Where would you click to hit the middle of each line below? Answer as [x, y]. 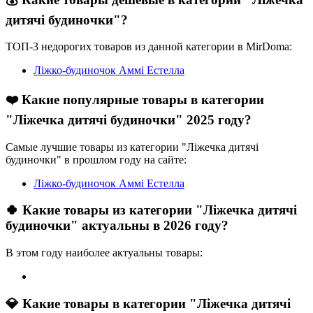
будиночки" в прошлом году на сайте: [96, 159]
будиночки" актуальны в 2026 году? [117, 226]
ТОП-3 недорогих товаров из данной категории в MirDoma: [149, 47]
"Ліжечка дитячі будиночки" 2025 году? [129, 119]
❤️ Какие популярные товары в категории [135, 99]
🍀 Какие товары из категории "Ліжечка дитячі [151, 210]
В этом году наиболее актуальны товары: [104, 253]
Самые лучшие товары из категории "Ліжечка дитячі [132, 147]
